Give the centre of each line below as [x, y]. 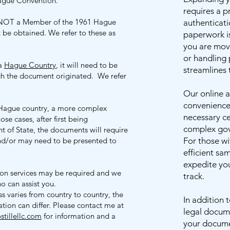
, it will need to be [87, 65]
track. [194, 176]
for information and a [79, 216]
